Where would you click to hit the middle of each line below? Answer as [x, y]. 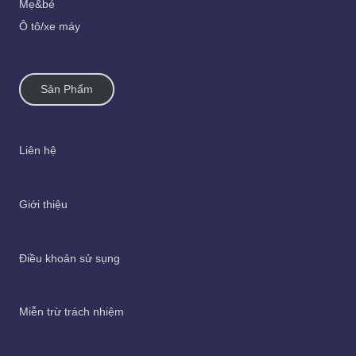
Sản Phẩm [67, 90]
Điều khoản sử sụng [70, 258]
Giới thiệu [43, 204]
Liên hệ [38, 151]
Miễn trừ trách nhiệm [72, 312]
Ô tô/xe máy [50, 26]
